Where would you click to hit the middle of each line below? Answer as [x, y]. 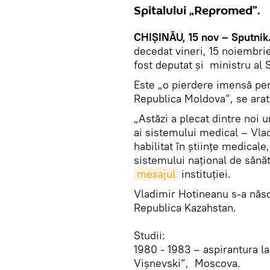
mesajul [156, 174]
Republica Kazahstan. [185, 208]
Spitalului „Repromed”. [197, 11]
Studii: [149, 235]
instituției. [205, 174]
